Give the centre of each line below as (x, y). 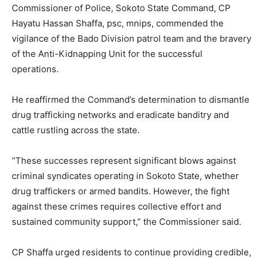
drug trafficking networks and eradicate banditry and (120, 115)
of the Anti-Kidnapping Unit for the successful (107, 54)
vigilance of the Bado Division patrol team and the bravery (131, 39)
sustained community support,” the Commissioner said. (127, 222)
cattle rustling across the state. (76, 130)
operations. (35, 69)
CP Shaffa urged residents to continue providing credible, (131, 252)
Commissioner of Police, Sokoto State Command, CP (121, 8)
